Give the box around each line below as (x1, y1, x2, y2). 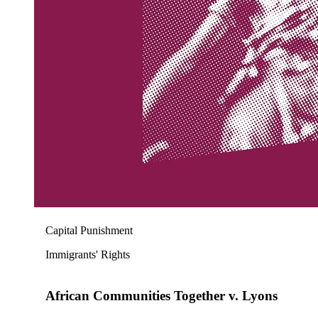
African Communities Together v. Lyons (45, 288, 278, 304)
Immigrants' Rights (45, 248, 130, 261)
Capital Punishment (45, 224, 133, 236)
